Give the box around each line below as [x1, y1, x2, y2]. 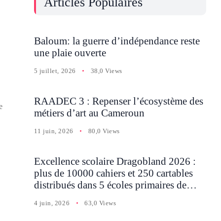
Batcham [34, 190, 71, 203]
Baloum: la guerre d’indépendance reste [34, 35, 200, 47]
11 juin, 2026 [34, 127, 74, 135]
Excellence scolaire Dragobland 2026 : [34, 155, 196, 167]
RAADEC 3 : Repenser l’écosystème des [34, 95, 203, 107]
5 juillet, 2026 [34, 67, 76, 74]
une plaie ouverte [34, 46, 106, 59]
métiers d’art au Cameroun [34, 107, 145, 119]
